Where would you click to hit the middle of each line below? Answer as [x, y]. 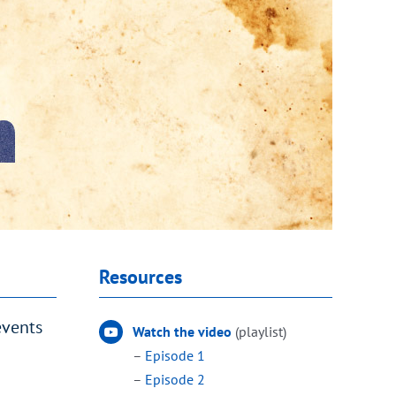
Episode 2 [175, 379]
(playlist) [261, 331]
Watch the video [183, 331]
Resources [140, 277]
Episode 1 [175, 355]
